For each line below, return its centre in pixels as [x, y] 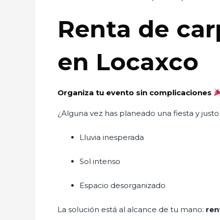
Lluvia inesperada [112, 137]
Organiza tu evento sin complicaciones [136, 92]
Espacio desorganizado [123, 185]
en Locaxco [128, 62]
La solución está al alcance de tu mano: [132, 209]
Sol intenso [100, 161]
